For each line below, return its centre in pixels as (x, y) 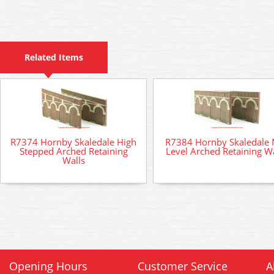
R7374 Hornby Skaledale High (73, 142)
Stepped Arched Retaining (73, 151)
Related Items (54, 57)
